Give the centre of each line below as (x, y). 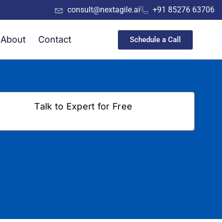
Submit (83, 198)
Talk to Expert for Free (83, 106)
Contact (55, 39)
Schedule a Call (156, 39)
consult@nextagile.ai (104, 10)
